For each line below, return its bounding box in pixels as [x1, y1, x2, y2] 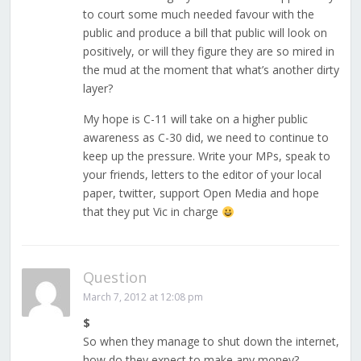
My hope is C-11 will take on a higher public [82, 111, 308, 127]
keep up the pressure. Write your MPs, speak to [82, 148, 330, 164]
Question [82, 268, 147, 288]
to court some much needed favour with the [82, 6, 314, 23]
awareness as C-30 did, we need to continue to [82, 130, 329, 146]
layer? [82, 81, 113, 97]
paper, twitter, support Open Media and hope [82, 185, 319, 201]
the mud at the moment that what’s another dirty [82, 62, 339, 78]
